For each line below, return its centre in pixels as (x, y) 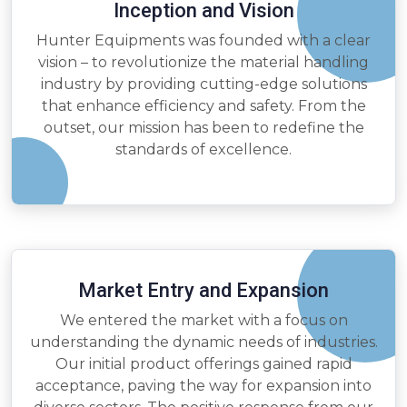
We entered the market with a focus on (203, 321)
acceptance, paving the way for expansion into (203, 386)
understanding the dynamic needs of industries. (203, 342)
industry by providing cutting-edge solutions (203, 84)
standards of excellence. (203, 150)
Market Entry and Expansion (203, 291)
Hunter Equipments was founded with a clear (203, 41)
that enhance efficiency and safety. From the (203, 106)
